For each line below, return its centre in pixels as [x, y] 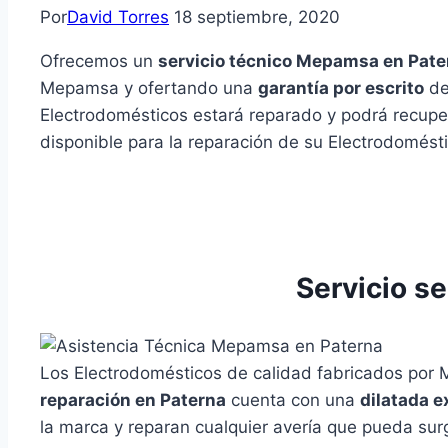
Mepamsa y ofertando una [149, 88]
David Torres [118, 17]
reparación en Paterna [133, 399]
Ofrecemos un [99, 61]
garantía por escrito [341, 88]
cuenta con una [293, 399]
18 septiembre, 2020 [257, 17]
